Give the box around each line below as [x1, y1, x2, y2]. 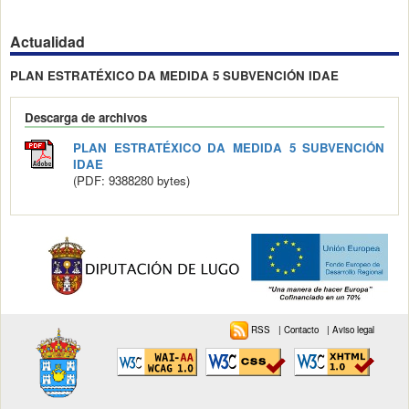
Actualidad [10, 31, 85, 53]
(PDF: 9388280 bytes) [72, 171, 190, 189]
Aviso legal [332, 322, 375, 336]
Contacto [284, 322, 322, 336]
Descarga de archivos [24, 108, 147, 126]
